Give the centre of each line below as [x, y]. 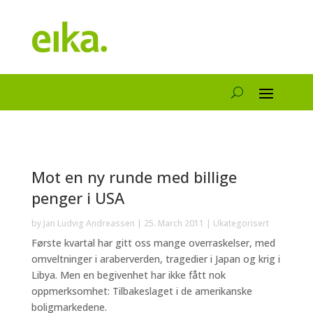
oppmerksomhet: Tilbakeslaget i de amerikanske [141, 291]
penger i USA [78, 198]
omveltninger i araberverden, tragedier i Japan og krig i [155, 259]
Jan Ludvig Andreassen [89, 223]
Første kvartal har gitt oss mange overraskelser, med [153, 243]
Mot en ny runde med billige [134, 177]
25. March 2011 [174, 223]
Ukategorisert [241, 223]
